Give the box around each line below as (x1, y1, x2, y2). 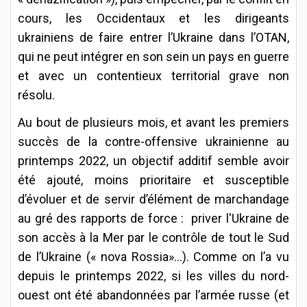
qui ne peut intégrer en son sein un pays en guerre (18, 49, 289, 64)
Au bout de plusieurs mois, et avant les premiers (18, 114, 289, 130)
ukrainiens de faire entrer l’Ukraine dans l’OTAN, (18, 29, 289, 45)
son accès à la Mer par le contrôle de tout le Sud (18, 230, 289, 245)
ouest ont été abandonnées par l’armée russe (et (18, 287, 289, 302)
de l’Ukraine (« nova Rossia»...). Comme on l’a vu (18, 249, 289, 264)
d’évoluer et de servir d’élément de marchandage (18, 191, 289, 206)
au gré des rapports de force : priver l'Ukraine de (18, 210, 289, 225)
